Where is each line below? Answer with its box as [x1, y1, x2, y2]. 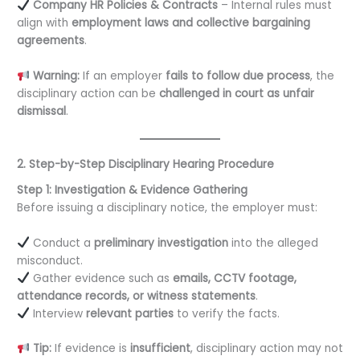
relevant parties [85, 305, 174, 321]
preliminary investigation [93, 235, 228, 251]
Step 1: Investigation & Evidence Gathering [17, 182, 248, 198]
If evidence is [51, 341, 130, 357]
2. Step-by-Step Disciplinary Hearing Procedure [17, 157, 275, 173]
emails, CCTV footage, [172, 270, 297, 286]
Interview [29, 305, 86, 321]
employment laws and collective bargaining [72, 15, 311, 31]
